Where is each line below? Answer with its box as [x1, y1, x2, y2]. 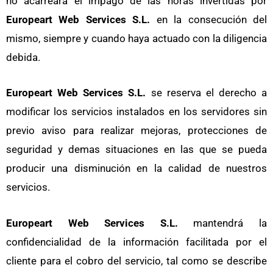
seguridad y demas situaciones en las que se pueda [6, 143, 267, 156]
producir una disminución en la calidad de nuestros [6, 162, 267, 175]
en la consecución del [150, 13, 268, 26]
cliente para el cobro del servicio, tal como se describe [6, 254, 267, 267]
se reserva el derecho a [146, 87, 267, 99]
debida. [6, 51, 40, 64]
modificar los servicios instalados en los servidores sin [6, 105, 267, 118]
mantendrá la [177, 216, 268, 229]
